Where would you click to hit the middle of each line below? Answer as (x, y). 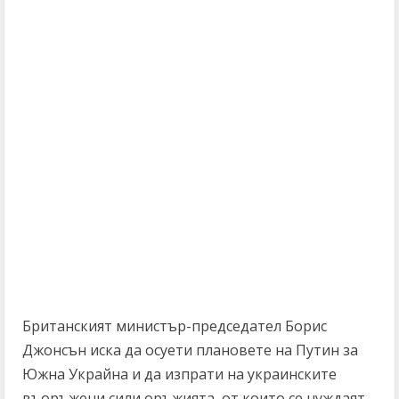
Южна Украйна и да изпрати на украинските (179, 374)
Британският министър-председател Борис (175, 326)
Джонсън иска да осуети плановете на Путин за (190, 350)
